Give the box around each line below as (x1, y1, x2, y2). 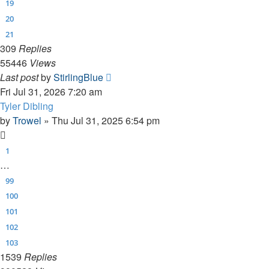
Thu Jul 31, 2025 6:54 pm (52, 113, 160, 127)
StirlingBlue (53, 70, 103, 84)
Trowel (13, 113, 41, 127)
